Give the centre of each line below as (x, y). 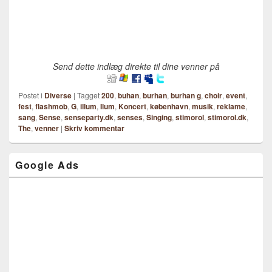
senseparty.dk (89, 117)
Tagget (88, 95)
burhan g (186, 95)
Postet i (30, 95)
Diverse (58, 95)
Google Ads (47, 165)
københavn (169, 106)
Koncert (132, 106)
